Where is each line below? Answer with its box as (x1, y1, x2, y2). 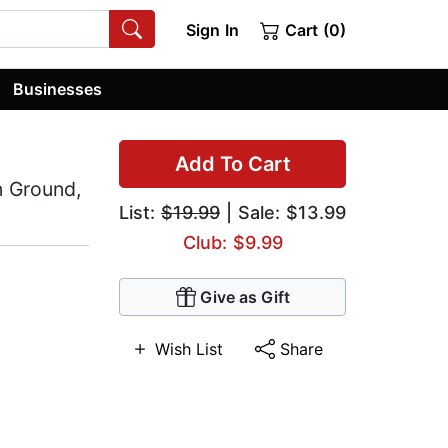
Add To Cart (174, 152, 291, 177)
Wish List (154, 339, 223, 360)
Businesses (13, 78, 103, 99)
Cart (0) (280, 20, 346, 40)
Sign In (185, 20, 239, 40)
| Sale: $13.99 (220, 202, 346, 224)
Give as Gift (199, 287, 290, 308)
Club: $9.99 (182, 232, 283, 254)
